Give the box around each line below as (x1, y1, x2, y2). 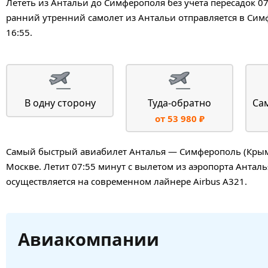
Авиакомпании (18, 227, 159, 251)
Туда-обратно (148, 96, 211, 109)
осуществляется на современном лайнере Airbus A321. (6, 175, 247, 187)
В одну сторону (24, 96, 96, 109)
